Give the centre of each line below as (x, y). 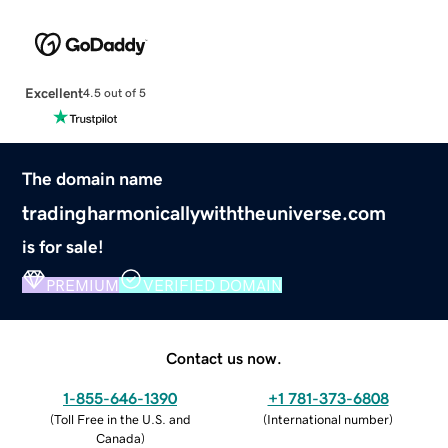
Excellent (53, 92)
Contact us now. (224, 357)
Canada (118, 438)
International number (328, 419)
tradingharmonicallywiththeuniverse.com (204, 212)
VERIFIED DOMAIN (213, 284)
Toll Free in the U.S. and (122, 419)
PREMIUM (83, 284)
